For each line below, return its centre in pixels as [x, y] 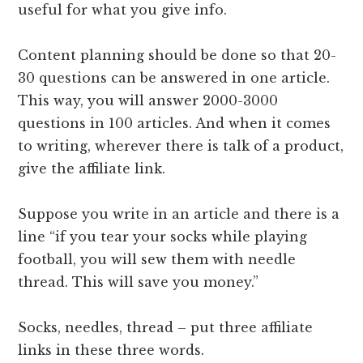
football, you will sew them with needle [157, 260]
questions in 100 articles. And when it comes [175, 124]
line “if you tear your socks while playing [163, 237]
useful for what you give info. [123, 10]
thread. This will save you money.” [139, 282]
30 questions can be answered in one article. [174, 78]
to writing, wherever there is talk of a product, [181, 146]
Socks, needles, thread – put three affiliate [166, 328]
